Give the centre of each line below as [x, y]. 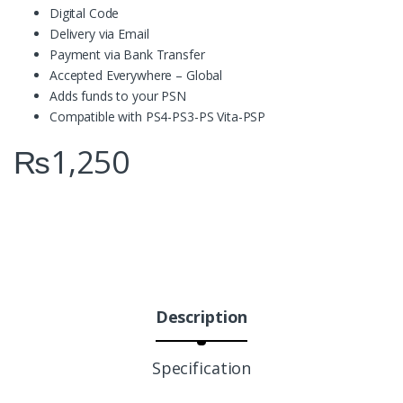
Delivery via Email [99, 34]
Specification [201, 368]
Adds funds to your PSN [118, 96]
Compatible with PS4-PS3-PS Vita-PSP [158, 117]
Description [201, 317]
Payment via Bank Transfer [127, 55]
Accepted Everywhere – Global [136, 76]
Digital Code [85, 13]
